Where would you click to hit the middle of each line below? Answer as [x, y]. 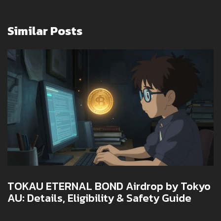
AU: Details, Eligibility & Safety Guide [99, 198]
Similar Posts [45, 31]
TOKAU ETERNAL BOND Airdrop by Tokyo [109, 186]
